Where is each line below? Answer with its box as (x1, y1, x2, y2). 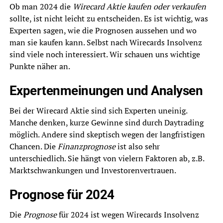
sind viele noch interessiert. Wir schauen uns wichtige (9, 49, 200, 60)
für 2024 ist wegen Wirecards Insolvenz (56, 209, 199, 220)
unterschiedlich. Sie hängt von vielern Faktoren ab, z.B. (9, 153, 204, 164)
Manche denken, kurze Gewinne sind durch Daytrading (9, 117, 204, 128)
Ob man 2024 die (9, 1, 73, 12)
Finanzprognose (57, 141, 115, 152)
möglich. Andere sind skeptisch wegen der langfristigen (9, 129, 205, 140)
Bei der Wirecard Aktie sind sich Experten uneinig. (9, 105, 187, 116)
